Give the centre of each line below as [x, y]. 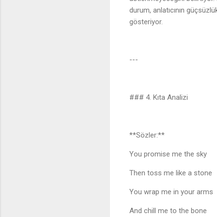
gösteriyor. [146, 22]
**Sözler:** [147, 135]
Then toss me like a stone [173, 173]
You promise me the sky [170, 154]
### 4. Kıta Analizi [159, 98]
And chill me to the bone [170, 211]
